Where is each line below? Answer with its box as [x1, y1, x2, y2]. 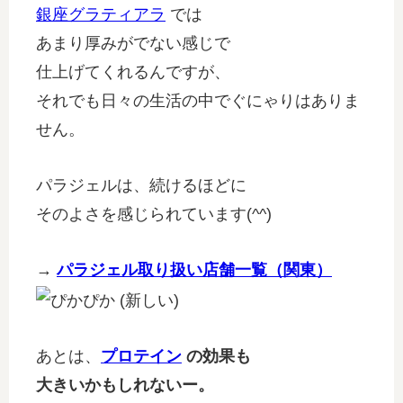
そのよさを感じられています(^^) [36, 205, 272, 224]
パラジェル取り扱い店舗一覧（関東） [57, 261, 332, 280]
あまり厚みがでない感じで [36, 34, 230, 53]
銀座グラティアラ [36, 5, 166, 24]
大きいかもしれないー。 [36, 375, 214, 394]
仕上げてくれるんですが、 [36, 63, 230, 82]
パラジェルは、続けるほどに [36, 176, 246, 195]
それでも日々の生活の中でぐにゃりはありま [36, 92, 360, 111]
